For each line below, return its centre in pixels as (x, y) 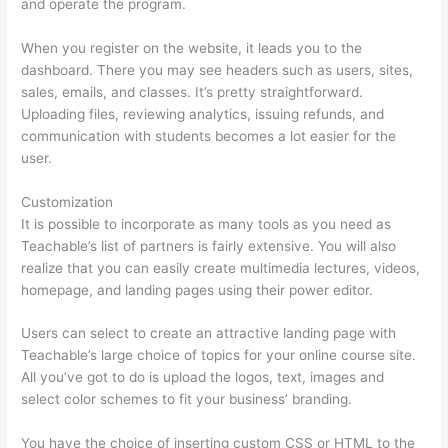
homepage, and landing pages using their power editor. (197, 289)
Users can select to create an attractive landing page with (209, 333)
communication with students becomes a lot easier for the (209, 135)
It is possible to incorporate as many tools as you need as (206, 223)
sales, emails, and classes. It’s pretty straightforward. (192, 91)
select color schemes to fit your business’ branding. (187, 399)
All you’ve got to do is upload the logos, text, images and (203, 377)
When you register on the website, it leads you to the (192, 47)
